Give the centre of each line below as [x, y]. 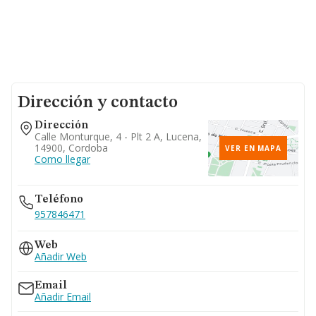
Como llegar [62, 159]
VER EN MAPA [253, 148]
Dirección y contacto [98, 103]
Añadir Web [61, 256]
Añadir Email [63, 297]
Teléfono [59, 200]
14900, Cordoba [71, 148]
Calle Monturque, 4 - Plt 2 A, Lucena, [118, 136]
